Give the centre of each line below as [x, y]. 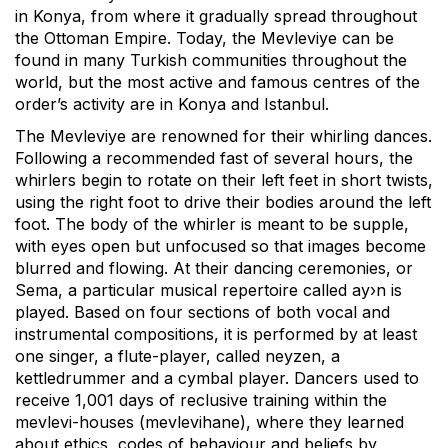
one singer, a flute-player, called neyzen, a [177, 355]
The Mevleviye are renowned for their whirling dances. [223, 135]
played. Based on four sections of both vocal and [202, 311]
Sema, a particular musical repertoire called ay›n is [208, 289]
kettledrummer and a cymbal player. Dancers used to [217, 377]
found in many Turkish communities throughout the [211, 59]
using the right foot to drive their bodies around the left [223, 201]
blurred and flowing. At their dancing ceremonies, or [214, 267]
